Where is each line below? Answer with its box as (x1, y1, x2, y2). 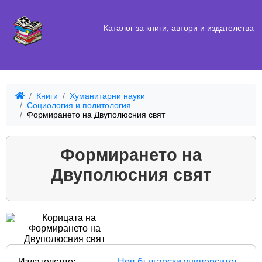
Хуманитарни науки (70, 91, 145, 101)
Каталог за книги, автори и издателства (103, 23, 254, 33)
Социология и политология (27, 101, 131, 111)
